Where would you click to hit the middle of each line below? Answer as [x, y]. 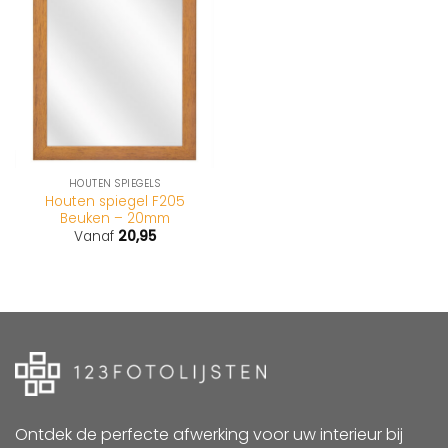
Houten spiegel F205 [114, 202]
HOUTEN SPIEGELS [114, 184]
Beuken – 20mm [114, 219]
